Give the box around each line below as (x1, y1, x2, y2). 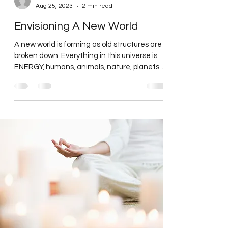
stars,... (14, 97, 38, 104)
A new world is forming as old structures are (14, 63, 162, 71)
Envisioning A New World (14, 43, 138, 54)
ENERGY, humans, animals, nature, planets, (14, 85, 161, 93)
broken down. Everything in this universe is (14, 74, 157, 82)
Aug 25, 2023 (36, 25, 73, 32)
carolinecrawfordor (36, 17, 87, 23)
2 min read (82, 25, 112, 32)
